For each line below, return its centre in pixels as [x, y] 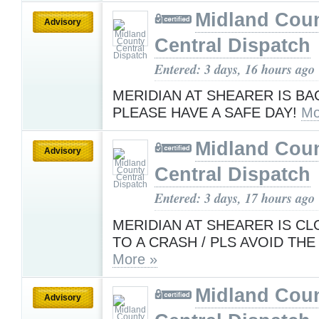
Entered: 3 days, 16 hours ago [235, 69]
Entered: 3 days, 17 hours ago [235, 198]
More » [135, 259]
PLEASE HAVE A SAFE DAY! [207, 113]
